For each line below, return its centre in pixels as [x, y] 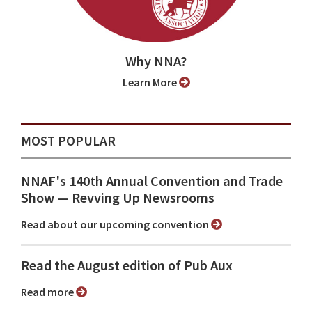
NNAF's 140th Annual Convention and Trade [152, 181]
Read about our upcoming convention [119, 225]
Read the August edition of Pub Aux [127, 266]
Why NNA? [156, 62]
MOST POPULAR [68, 141]
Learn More [153, 83]
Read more [52, 292]
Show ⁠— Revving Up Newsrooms [118, 198]
